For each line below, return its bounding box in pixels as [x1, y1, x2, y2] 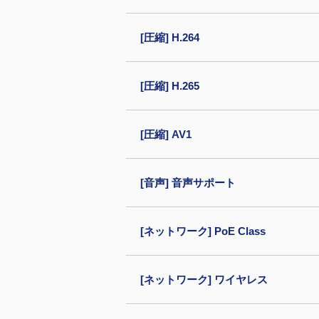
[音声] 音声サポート [140, 177, 236, 189]
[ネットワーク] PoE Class [140, 225, 266, 237]
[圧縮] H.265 [140, 80, 199, 92]
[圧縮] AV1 [140, 128, 192, 140]
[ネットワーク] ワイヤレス [140, 273, 268, 286]
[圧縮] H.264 [140, 31, 199, 43]
